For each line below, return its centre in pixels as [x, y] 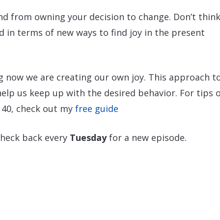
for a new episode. [147, 137]
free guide [98, 108]
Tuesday [88, 137]
